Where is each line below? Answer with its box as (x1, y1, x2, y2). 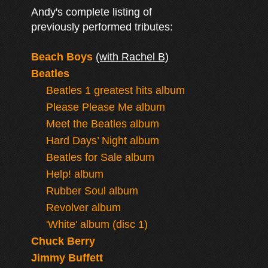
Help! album (46, 168, 104, 180)
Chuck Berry (31, 235, 96, 247)
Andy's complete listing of (31, 6, 153, 18)
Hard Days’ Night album (46, 135, 160, 147)
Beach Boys (31, 51, 93, 63)
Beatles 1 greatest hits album (46, 84, 185, 96)
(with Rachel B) (96, 51, 169, 63)
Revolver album (46, 202, 121, 214)
